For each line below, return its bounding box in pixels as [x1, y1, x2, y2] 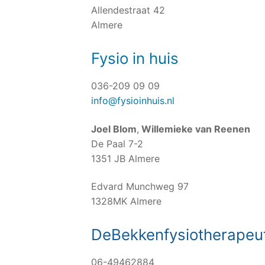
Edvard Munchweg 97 [91, 180, 189, 193]
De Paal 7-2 [91, 137, 143, 150]
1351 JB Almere [91, 152, 160, 164]
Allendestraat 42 [91, 4, 165, 17]
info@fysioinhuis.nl [91, 94, 174, 106]
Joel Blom [91, 122, 137, 135]
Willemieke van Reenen [139, 122, 250, 135]
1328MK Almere [91, 195, 161, 208]
